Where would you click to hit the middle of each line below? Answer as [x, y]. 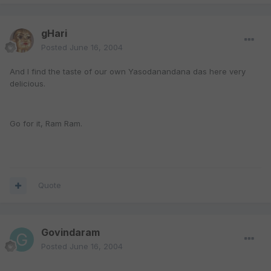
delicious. [28, 84]
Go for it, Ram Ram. [46, 124]
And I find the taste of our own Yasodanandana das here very [128, 72]
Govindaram [70, 233]
